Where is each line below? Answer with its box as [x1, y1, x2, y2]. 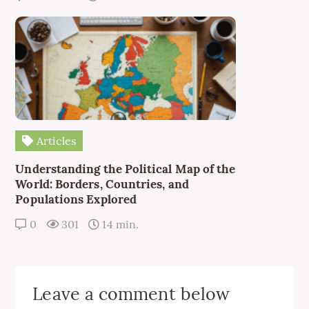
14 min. [99, 217, 139, 232]
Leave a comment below [32, 283, 230, 306]
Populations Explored [15, 192, 137, 208]
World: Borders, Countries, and [15, 177, 189, 192]
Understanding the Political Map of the [15, 161, 236, 177]
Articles [33, 134, 77, 148]
